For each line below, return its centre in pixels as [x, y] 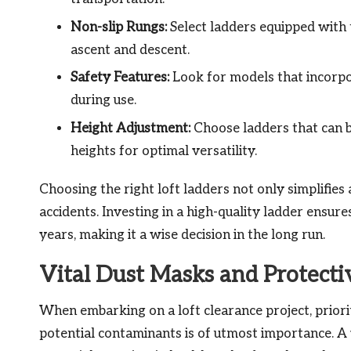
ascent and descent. [130, 50]
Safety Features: [120, 78]
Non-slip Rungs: [119, 27]
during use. [103, 101]
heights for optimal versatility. [164, 151]
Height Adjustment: [130, 128]
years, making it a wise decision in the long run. [182, 235]
